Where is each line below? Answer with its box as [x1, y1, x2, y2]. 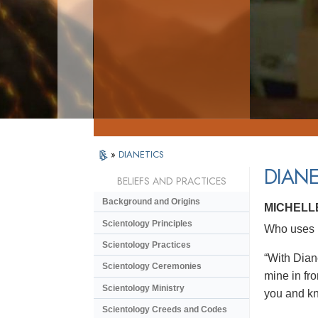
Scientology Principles [102, 218, 192, 229]
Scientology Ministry [102, 283, 185, 293]
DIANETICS [119, 148, 164, 161]
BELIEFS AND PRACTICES [116, 174, 226, 189]
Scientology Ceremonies [102, 261, 202, 272]
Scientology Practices [102, 239, 191, 250]
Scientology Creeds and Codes [102, 305, 227, 315]
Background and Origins [102, 197, 200, 207]
